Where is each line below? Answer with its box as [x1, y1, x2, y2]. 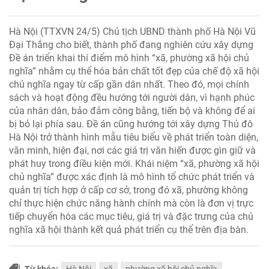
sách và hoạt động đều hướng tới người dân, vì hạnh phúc [9, 92, 255, 104]
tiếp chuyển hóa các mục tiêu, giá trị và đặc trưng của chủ [9, 211, 253, 223]
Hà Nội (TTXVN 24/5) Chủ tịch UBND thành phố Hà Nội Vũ [9, 26, 256, 38]
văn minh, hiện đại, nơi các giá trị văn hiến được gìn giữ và [9, 145, 256, 157]
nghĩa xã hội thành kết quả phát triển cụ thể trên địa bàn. [9, 224, 249, 236]
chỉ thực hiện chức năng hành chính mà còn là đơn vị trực [9, 198, 253, 210]
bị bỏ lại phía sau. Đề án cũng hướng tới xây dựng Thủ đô [9, 118, 253, 130]
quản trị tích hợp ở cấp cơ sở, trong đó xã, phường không [9, 184, 248, 196]
